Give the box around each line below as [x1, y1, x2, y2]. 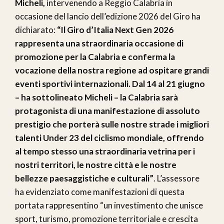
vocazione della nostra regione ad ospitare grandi [15, 65, 209, 76]
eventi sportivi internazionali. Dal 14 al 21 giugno [15, 78, 205, 89]
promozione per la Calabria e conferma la [15, 51, 175, 62]
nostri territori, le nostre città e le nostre [15, 159, 176, 170]
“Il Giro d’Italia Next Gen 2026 [55, 24, 173, 35]
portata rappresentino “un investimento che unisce [15, 200, 203, 211]
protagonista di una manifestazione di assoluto [15, 105, 200, 116]
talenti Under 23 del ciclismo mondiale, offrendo [15, 132, 204, 143]
